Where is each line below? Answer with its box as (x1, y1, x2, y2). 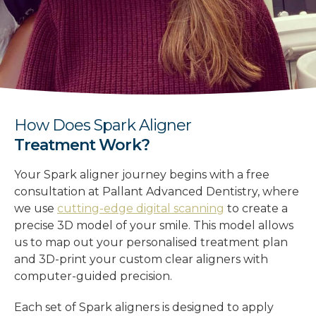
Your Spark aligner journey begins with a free (14, 168, 269, 181)
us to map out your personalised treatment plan (14, 236, 288, 249)
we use (14, 202, 57, 215)
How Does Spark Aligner (14, 116, 191, 135)
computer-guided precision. (14, 269, 172, 283)
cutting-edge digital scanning (57, 202, 224, 215)
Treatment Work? (14, 135, 150, 154)
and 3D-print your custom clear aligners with (14, 253, 268, 266)
